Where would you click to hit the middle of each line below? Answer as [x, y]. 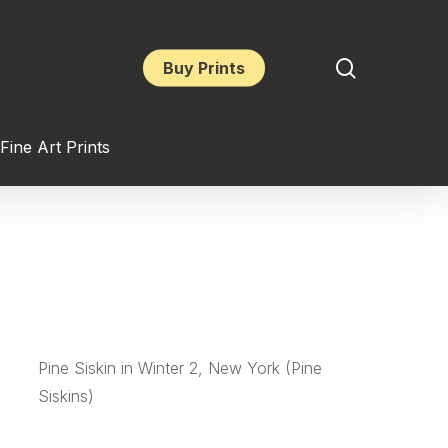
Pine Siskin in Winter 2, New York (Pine [179, 368]
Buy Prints [204, 68]
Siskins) [65, 396]
